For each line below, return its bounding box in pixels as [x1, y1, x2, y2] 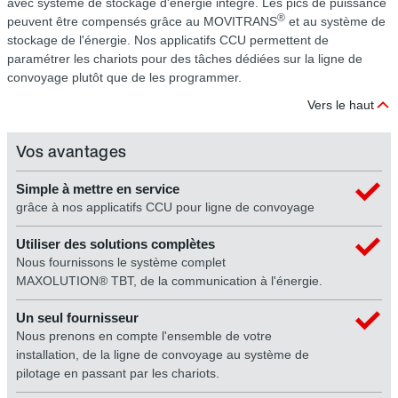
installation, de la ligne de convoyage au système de [16, 347, 309, 362]
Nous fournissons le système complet [16, 255, 226, 270]
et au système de [285, 14, 386, 29]
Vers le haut [307, 98, 374, 113]
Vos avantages [16, 139, 127, 163]
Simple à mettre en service [16, 181, 179, 197]
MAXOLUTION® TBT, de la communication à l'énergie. [16, 274, 322, 289]
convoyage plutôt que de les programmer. [7, 70, 242, 85]
